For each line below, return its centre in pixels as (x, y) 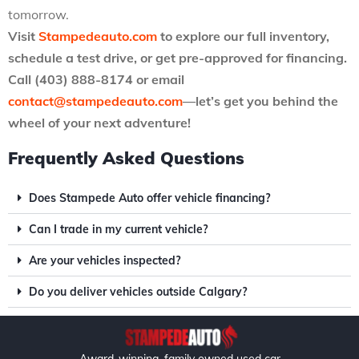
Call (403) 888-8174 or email (96, 79)
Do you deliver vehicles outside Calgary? (138, 292)
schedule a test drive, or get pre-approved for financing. (177, 58)
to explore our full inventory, (243, 36)
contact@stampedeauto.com (95, 101)
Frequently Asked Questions (126, 158)
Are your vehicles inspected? (105, 260)
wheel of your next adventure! (99, 123)
